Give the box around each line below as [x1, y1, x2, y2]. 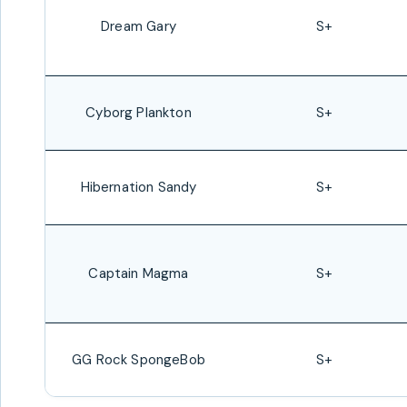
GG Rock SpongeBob [72, 351, 205, 369]
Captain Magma [88, 264, 189, 283]
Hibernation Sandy [80, 178, 197, 196]
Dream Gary [101, 17, 176, 35]
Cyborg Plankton [85, 104, 192, 122]
